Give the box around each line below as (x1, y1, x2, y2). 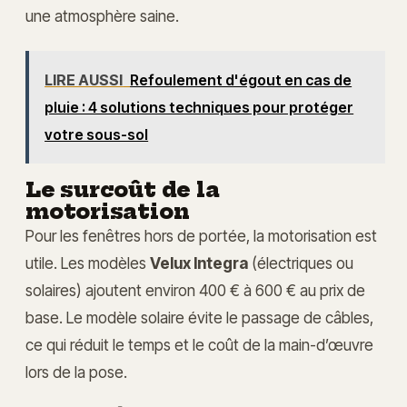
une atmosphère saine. (25, 6, 179, 26)
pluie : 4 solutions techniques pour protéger (45, 97, 354, 116)
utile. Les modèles (25, 253, 150, 273)
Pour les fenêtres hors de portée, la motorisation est (25, 225, 377, 245)
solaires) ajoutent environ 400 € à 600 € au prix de (25, 280, 365, 300)
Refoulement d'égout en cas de (130, 70, 352, 89)
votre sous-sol (45, 124, 149, 144)
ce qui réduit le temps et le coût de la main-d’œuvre (25, 334, 373, 354)
